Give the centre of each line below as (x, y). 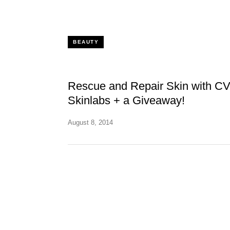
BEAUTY (86, 42)
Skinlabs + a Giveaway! (126, 100)
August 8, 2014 (90, 122)
